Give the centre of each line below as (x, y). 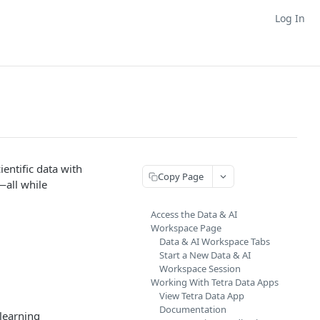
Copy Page (181, 176)
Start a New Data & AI (205, 255)
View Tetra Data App (202, 296)
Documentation (193, 309)
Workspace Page (186, 228)
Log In (290, 18)
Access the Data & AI (194, 214)
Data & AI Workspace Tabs (215, 241)
